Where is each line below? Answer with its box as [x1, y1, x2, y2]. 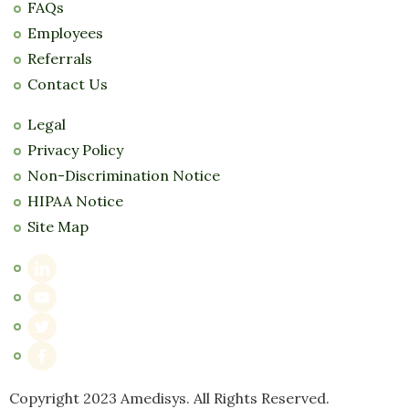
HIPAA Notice [27, 191, 123, 210]
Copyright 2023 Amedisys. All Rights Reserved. [9, 388, 330, 407]
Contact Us [27, 74, 108, 93]
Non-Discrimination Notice [27, 165, 220, 184]
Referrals [27, 48, 92, 68]
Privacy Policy [27, 140, 123, 159]
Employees [27, 23, 103, 42]
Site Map [27, 216, 89, 236]
